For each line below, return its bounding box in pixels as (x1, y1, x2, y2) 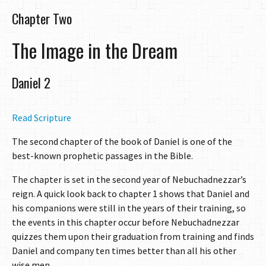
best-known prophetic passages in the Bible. (12, 150, 193, 162)
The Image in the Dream (12, 36, 178, 65)
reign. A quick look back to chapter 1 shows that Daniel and (12, 188, 249, 200)
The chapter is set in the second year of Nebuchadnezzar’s (12, 173, 246, 186)
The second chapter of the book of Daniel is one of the (12, 135, 232, 148)
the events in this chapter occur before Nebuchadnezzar (12, 216, 239, 229)
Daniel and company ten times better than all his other (12, 245, 236, 257)
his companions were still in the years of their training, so (12, 202, 246, 214)
